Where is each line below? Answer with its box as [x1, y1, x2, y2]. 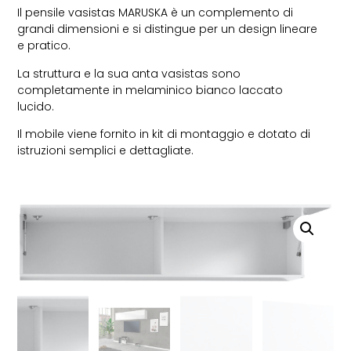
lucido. [17, 98, 55, 114]
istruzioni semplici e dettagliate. [17, 143, 194, 159]
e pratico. [17, 38, 71, 54]
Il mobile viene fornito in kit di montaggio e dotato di [17, 126, 311, 143]
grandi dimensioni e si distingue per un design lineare [17, 21, 318, 38]
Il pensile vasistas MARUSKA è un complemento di [17, 5, 294, 21]
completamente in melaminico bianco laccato [17, 81, 284, 98]
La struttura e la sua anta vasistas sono [17, 65, 241, 81]
